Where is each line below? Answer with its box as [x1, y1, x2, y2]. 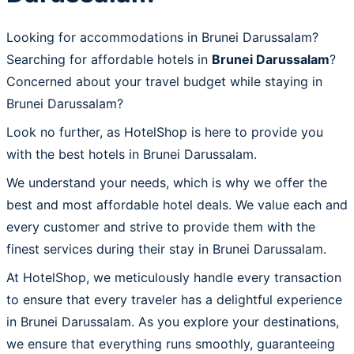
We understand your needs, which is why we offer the [6, 174, 327, 190]
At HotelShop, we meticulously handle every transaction [6, 269, 341, 285]
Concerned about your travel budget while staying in [6, 73, 322, 89]
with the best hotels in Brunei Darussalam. [6, 145, 257, 162]
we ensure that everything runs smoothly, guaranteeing [6, 335, 335, 352]
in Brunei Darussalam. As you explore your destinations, [6, 313, 339, 330]
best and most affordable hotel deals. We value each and [6, 196, 348, 213]
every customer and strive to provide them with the [6, 218, 315, 235]
